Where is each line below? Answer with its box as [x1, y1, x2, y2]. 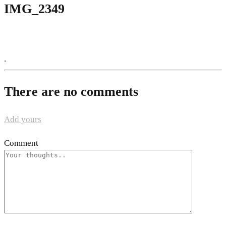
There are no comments [4, 84, 138, 99]
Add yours [4, 114, 41, 124]
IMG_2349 [4, 1, 65, 16]
